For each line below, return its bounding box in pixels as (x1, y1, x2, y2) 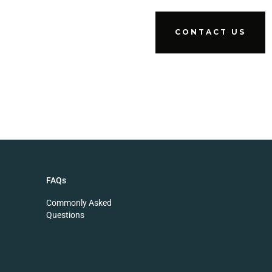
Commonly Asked (46, 197, 112, 208)
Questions (46, 209, 84, 220)
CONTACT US (175, 27, 246, 37)
